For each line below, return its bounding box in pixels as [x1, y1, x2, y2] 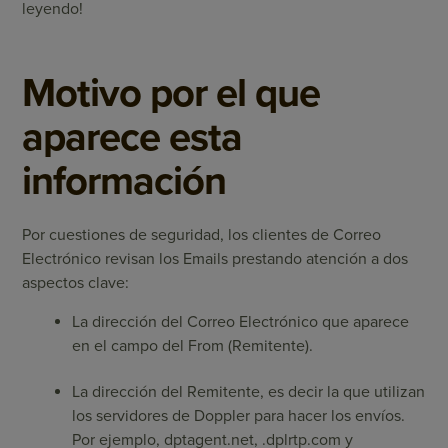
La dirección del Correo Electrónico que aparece [72, 312, 410, 332]
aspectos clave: [22, 273, 130, 293]
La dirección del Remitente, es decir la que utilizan [72, 382, 426, 402]
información [22, 157, 227, 205]
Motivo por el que [22, 69, 321, 117]
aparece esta [22, 113, 243, 161]
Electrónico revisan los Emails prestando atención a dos [22, 249, 409, 269]
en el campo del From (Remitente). [72, 336, 314, 356]
